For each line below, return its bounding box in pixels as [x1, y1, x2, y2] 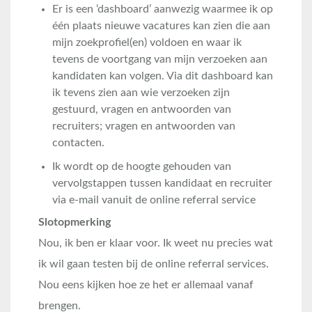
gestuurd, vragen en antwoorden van [52, 104, 231, 115]
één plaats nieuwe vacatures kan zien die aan [52, 20, 270, 31]
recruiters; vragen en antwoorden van [52, 120, 235, 132]
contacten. [52, 137, 104, 148]
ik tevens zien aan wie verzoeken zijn [52, 87, 230, 98]
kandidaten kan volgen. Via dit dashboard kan [52, 70, 273, 81]
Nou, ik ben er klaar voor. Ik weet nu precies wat [38, 237, 273, 249]
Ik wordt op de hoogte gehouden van [52, 161, 231, 172]
